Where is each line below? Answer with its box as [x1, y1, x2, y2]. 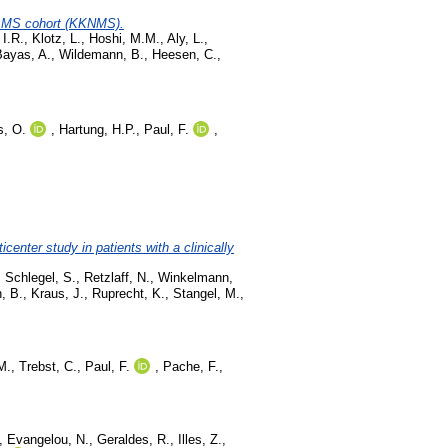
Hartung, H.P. [59, 122, 136, 138]
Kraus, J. [31, 285, 84, 301]
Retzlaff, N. [84, 269, 150, 285]
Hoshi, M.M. [89, 31, 160, 47]
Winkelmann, [158, 269, 233, 285]
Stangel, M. [173, 285, 240, 301]
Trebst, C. [19, 359, 77, 375]
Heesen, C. [152, 47, 217, 63]
